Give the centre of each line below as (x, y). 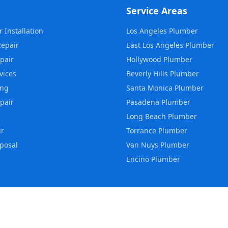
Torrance (141, 131)
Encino (138, 159)
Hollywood (144, 60)
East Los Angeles (155, 45)
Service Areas (157, 11)
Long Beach (146, 117)
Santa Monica (149, 88)
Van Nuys (142, 145)
